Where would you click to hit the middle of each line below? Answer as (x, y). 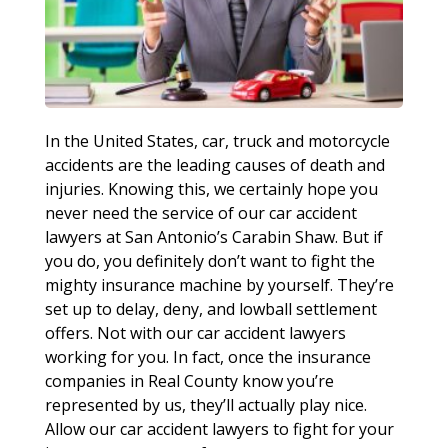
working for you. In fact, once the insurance (207, 357)
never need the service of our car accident (200, 213)
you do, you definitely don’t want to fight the (209, 261)
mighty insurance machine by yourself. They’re (219, 285)
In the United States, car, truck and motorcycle (217, 141)
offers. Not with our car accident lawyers (195, 333)
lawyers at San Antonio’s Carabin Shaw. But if (213, 237)
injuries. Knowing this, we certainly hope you (211, 189)
